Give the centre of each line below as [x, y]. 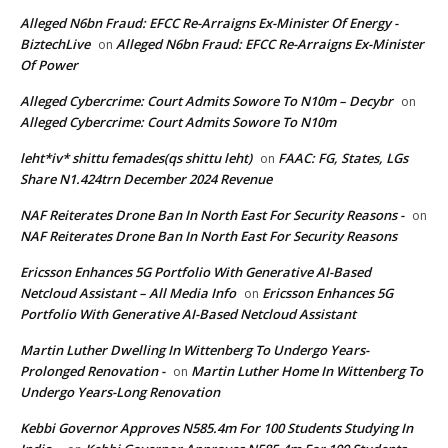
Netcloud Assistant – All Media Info [128, 292]
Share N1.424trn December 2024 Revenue [146, 178]
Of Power [49, 64]
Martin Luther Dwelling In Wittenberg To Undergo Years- [194, 349]
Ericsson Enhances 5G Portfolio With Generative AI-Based [195, 271]
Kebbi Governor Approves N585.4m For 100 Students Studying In [216, 427]
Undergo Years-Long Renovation [120, 391]
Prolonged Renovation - [92, 370]
